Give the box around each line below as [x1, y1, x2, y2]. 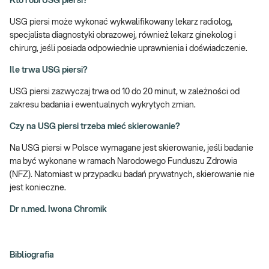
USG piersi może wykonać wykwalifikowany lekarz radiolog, [10, 17, 232, 26]
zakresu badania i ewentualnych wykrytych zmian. [10, 100, 196, 109]
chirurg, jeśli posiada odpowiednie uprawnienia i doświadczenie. [10, 44, 247, 53]
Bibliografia [10, 250, 54, 259]
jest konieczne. [10, 183, 66, 192]
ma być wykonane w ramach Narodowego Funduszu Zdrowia [10, 157, 237, 166]
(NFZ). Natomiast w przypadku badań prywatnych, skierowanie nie [10, 170, 255, 179]
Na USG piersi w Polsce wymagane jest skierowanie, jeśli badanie [10, 144, 253, 153]
